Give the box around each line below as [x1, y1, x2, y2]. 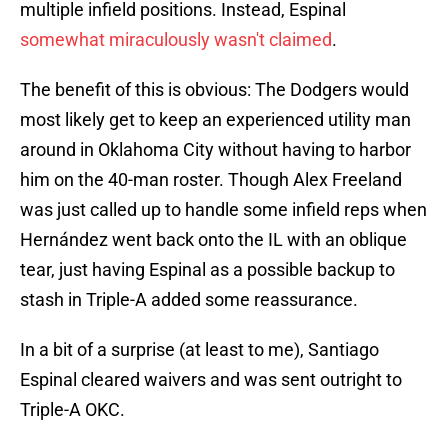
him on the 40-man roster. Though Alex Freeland [20, 169, 402, 191]
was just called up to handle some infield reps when [20, 199, 427, 221]
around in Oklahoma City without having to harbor [20, 139, 411, 161]
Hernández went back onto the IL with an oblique [20, 229, 407, 251]
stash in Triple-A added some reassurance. [20, 289, 358, 311]
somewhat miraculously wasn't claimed [20, 29, 332, 51]
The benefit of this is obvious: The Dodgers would [20, 79, 409, 101]
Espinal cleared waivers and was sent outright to [20, 369, 402, 391]
